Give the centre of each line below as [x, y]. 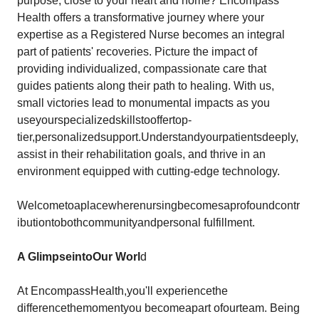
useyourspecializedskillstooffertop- [104, 120]
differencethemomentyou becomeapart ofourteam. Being [158, 308]
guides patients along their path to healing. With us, [146, 86]
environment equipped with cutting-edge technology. [148, 171]
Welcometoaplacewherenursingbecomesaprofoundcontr [158, 205]
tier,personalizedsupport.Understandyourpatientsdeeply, [158, 137]
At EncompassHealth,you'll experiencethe [122, 291]
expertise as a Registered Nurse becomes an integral [151, 35]
